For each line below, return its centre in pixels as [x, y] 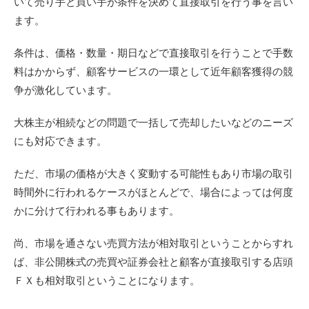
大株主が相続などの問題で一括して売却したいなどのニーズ [153, 122]
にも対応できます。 [60, 141]
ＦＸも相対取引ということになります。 [107, 280]
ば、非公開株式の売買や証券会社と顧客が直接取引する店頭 [153, 262]
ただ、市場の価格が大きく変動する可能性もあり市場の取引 [153, 173]
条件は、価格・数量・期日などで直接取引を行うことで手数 [153, 53]
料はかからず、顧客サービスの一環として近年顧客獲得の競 [153, 71]
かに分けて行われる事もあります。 [97, 211]
